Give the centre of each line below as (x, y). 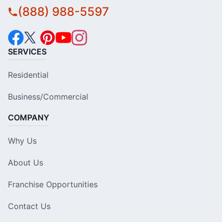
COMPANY (28, 117)
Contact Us (29, 206)
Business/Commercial (48, 96)
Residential (28, 75)
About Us (26, 162)
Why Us (22, 140)
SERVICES (27, 51)
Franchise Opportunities (53, 184)
